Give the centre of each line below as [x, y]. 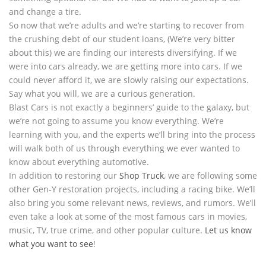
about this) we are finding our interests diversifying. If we [123, 53]
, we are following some [210, 176]
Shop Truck [142, 176]
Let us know [228, 230]
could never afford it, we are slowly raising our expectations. [129, 80]
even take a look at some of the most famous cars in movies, [128, 217]
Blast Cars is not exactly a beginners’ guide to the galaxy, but [129, 107]
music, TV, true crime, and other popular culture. [107, 230]
